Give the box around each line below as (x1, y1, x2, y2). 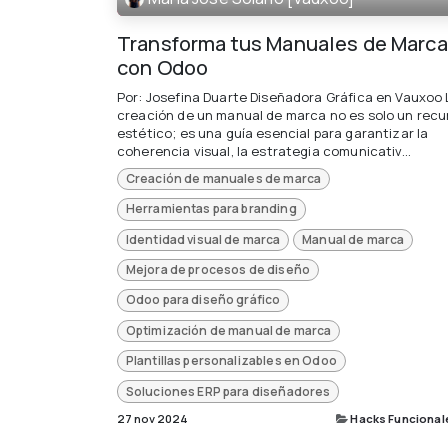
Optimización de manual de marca (125, 321, 332, 339)
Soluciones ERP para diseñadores (125, 382, 331, 400)
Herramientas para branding (125, 200, 297, 218)
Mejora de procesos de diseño (125, 261, 310, 279)
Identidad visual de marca (125, 230, 281, 248)
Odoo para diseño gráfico (125, 291, 281, 309)
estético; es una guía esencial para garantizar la (117, 123, 429, 142)
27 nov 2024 (117, 410, 188, 426)
